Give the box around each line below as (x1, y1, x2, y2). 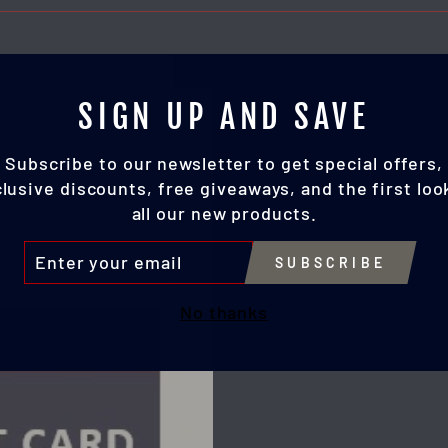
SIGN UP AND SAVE (78, 97, 370, 137)
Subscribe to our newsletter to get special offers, (5, 152, 443, 174)
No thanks (179, 301, 269, 323)
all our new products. (131, 202, 317, 224)
